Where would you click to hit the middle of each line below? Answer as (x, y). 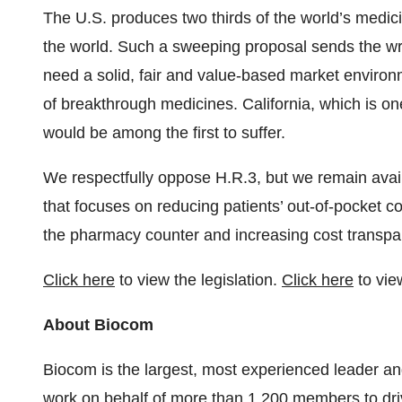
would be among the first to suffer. (164, 133)
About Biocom (98, 325)
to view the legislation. (198, 280)
